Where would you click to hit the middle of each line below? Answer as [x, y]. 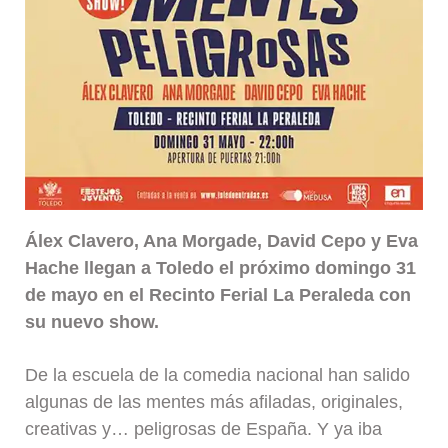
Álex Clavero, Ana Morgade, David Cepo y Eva [222, 241]
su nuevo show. [92, 322]
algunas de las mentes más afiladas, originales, [214, 401]
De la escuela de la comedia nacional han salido [218, 374]
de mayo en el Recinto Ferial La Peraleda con [218, 295]
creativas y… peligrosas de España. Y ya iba [204, 428]
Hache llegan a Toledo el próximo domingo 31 [221, 268]
